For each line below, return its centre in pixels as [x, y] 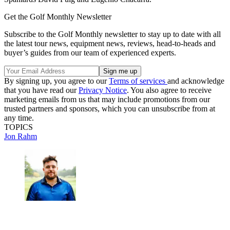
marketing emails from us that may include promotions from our [107, 99]
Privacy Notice [103, 90]
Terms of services [138, 81]
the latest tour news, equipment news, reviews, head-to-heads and [110, 43]
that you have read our [41, 90]
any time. [19, 118]
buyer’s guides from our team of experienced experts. [90, 52]
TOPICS [18, 127]
